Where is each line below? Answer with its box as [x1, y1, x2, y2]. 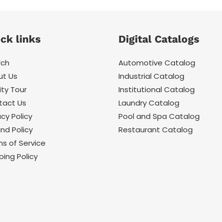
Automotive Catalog [118, 57, 195, 68]
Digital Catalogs [118, 32, 199, 45]
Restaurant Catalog [118, 124, 193, 135]
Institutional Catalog [118, 84, 195, 95]
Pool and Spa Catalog [118, 111, 200, 121]
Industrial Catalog [118, 70, 184, 81]
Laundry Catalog [118, 97, 179, 108]
